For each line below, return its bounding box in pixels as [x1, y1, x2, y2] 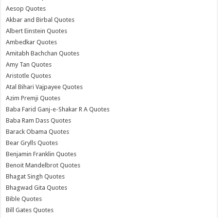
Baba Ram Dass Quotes [6, 116, 72, 124]
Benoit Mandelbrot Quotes [6, 161, 81, 169]
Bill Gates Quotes [6, 206, 54, 214]
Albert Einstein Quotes [6, 27, 68, 35]
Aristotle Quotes [6, 72, 52, 79]
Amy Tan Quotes [6, 60, 52, 68]
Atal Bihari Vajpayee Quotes [6, 83, 83, 91]
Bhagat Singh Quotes [6, 172, 65, 180]
